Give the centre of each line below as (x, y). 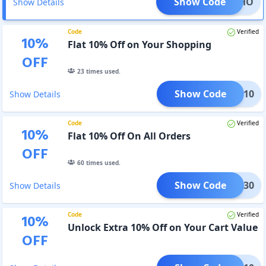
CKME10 (235, 94)
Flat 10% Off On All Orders (129, 136)
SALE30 (237, 185)
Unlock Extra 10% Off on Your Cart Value (162, 227)
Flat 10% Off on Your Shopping (139, 44)
